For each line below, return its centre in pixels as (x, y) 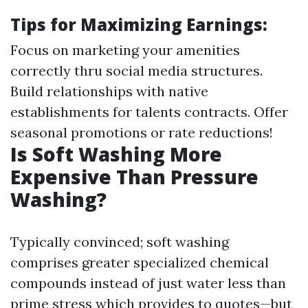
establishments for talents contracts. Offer (149, 112)
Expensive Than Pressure (134, 177)
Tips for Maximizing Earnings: (139, 24)
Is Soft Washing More (116, 154)
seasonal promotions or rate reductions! (142, 132)
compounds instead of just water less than (148, 283)
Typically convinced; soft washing (120, 242)
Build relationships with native (109, 91)
